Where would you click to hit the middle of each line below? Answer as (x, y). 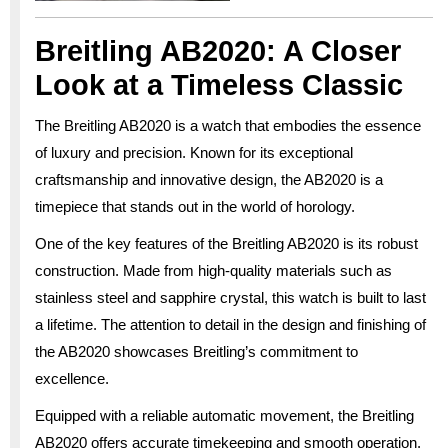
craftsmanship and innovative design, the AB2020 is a (209, 179)
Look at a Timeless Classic (219, 84)
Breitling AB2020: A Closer (218, 50)
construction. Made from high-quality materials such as (213, 270)
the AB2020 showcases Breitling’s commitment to (196, 351)
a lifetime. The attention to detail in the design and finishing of (230, 324)
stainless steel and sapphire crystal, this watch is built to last (230, 297)
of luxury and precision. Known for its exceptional (194, 152)
